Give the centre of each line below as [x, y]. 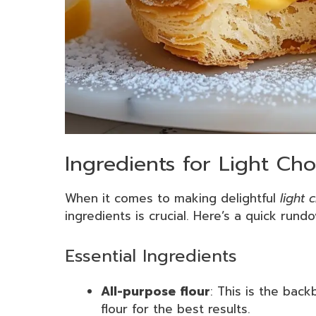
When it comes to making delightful [172, 199]
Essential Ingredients [151, 256]
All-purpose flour [156, 291]
